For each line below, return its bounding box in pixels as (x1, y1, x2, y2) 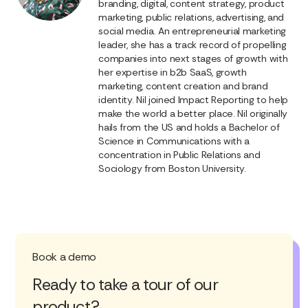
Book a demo (32, 249, 96, 264)
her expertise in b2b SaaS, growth (98, 65, 247, 78)
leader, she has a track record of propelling (98, 38, 287, 51)
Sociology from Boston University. (98, 162, 246, 175)
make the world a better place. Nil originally (98, 107, 287, 120)
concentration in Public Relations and (98, 148, 261, 161)
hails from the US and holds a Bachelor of (98, 120, 280, 133)
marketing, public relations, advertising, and (98, 10, 284, 23)
